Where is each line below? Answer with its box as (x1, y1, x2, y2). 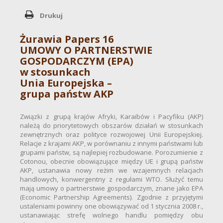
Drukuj (40, 11, 63, 20)
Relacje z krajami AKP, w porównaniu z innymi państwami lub (20, 139, 203, 148)
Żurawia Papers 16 (20, 32, 113, 46)
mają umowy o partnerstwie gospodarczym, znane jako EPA (20, 184, 203, 193)
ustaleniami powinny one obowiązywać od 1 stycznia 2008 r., (20, 202, 203, 211)
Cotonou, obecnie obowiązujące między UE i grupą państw (20, 157, 203, 166)
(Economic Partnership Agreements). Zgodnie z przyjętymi (20, 193, 203, 202)
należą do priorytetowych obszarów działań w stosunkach (20, 121, 203, 130)
